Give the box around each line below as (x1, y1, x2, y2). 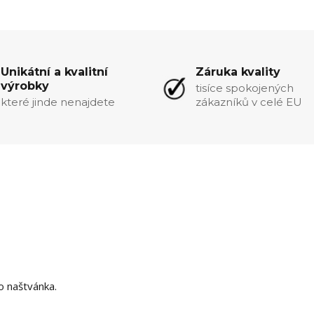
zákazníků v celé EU (196, 95, 303, 109)
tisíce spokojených (196, 81, 294, 95)
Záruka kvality (196, 64, 281, 78)
